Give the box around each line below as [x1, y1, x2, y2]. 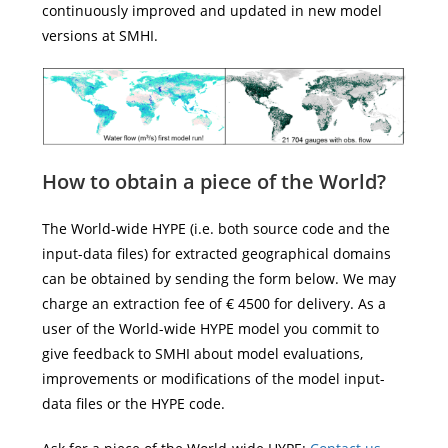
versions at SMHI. [42, 26, 159, 45]
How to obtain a [42, 168, 201, 195]
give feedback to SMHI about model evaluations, [42, 344, 364, 363]
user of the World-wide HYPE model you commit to [42, 319, 380, 338]
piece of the [200, 168, 320, 195]
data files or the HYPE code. [42, 394, 226, 413]
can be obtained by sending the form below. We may [42, 269, 397, 288]
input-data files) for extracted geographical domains [42, 244, 392, 263]
